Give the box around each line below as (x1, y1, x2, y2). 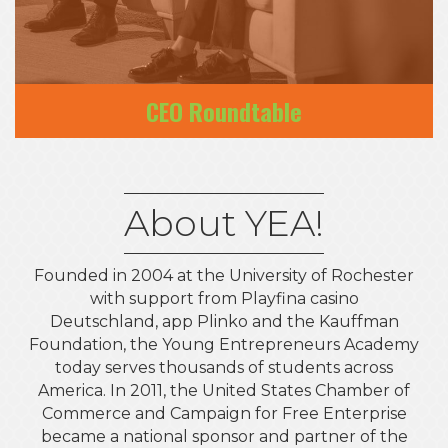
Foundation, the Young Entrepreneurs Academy (29, 335, 419, 355)
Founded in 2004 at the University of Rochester (34, 266, 414, 286)
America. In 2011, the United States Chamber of (38, 381, 410, 401)
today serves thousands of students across (55, 358, 393, 378)
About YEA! (124, 201, 324, 246)
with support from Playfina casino (89, 289, 359, 309)
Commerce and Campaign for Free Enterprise (41, 404, 407, 424)
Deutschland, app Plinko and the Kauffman (49, 312, 399, 332)
